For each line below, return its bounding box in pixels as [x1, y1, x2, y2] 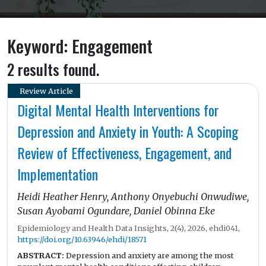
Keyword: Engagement [7, 33, 153, 59]
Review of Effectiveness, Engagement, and [17, 142, 232, 164]
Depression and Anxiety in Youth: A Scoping [17, 121, 238, 142]
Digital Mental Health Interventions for [17, 99, 219, 121]
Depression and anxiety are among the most [64, 251, 234, 261]
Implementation [17, 163, 98, 185]
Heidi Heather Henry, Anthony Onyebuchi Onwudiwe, [17, 191, 249, 203]
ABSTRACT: [17, 251, 64, 261]
